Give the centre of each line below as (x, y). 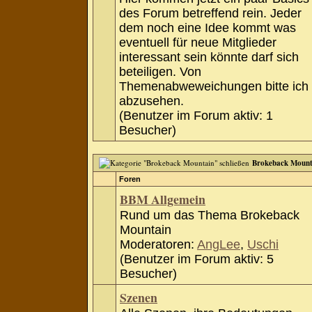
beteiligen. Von (160, 72)
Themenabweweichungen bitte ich (214, 86)
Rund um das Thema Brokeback (210, 215)
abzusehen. (151, 101)
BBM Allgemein (163, 199)
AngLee (219, 244)
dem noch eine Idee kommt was (208, 28)
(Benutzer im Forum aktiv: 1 (196, 116)
